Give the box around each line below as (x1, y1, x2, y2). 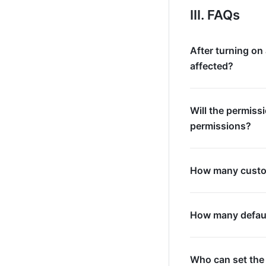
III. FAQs (190, 7, 240, 23)
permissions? (190, 120, 251, 132)
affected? (190, 60, 233, 72)
